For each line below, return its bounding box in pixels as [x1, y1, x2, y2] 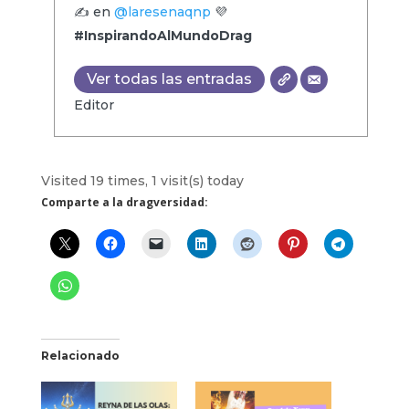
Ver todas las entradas [86, 69, 252, 88]
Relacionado [40, 348, 120, 362]
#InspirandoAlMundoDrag [73, 26, 252, 44]
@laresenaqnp [113, 3, 211, 20]
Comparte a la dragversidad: [40, 194, 208, 210]
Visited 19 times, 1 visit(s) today [40, 172, 244, 189]
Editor [73, 96, 114, 113]
